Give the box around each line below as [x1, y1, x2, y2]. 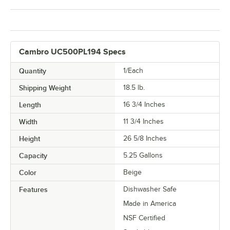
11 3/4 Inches [123, 117, 164, 125]
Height [19, 134, 40, 143]
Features [19, 185, 48, 194]
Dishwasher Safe [123, 185, 177, 193]
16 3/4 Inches [123, 100, 165, 108]
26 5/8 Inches [123, 134, 167, 142]
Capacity [19, 151, 47, 160]
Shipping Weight [19, 83, 71, 92]
